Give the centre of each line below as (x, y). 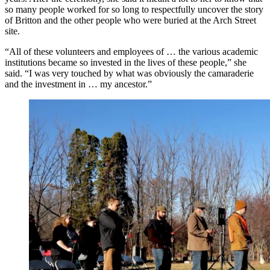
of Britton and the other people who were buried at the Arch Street (130, 20)
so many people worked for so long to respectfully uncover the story (134, 9)
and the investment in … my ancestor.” (78, 84)
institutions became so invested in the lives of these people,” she (126, 62)
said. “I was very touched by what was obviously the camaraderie (129, 73)
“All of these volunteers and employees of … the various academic (131, 51)
